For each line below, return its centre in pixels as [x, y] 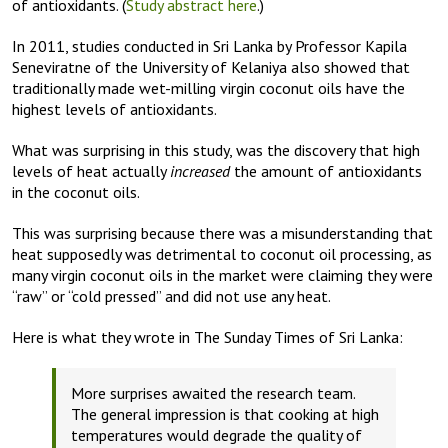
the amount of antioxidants [326, 171]
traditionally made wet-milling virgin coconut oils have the [208, 88]
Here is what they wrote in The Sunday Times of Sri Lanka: [207, 337]
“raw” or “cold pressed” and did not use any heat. [171, 296]
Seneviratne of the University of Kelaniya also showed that [211, 67]
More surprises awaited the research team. [213, 393]
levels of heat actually [91, 171]
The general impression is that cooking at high [225, 414]
